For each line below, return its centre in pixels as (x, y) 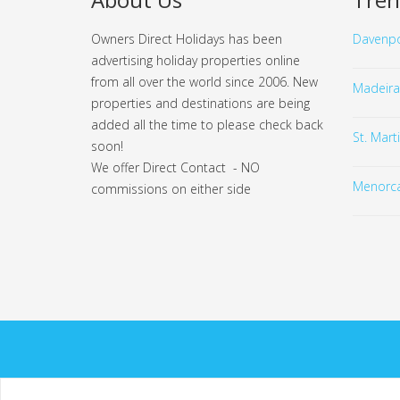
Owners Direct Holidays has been (187, 38)
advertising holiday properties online (196, 60)
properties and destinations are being (200, 103)
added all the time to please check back (207, 124)
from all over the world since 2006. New (204, 81)
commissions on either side (171, 188)
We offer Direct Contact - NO (175, 167)
